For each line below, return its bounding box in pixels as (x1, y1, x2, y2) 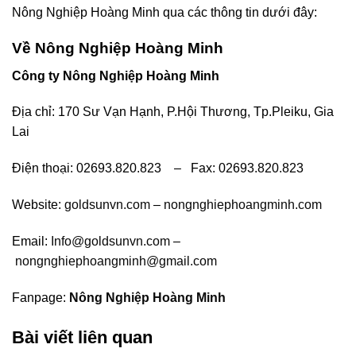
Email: (12, 234, 51, 248)
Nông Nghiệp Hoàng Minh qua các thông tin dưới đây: (12, 6, 317, 20)
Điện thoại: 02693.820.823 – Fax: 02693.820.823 (12, 161, 304, 176)
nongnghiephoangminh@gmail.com (15, 253, 217, 268)
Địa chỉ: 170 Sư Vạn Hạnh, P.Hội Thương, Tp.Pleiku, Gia (12, 105, 334, 119)
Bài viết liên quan (12, 327, 153, 348)
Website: (12, 197, 64, 211)
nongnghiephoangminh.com (164, 197, 322, 211)
